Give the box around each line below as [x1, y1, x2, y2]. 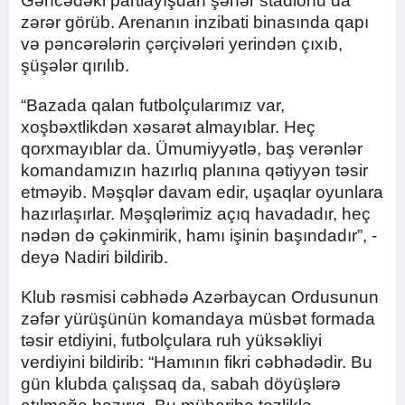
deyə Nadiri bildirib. [21, 248, 168, 268]
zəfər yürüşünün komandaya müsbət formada [21, 309, 375, 329]
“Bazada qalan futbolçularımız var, [21, 96, 285, 116]
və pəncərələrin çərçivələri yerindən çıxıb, [21, 34, 343, 54]
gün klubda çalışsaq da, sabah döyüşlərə [21, 374, 341, 394]
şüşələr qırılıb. [21, 56, 134, 76]
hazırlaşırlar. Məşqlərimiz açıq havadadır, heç [21, 204, 371, 224]
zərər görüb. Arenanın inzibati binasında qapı [21, 13, 369, 33]
